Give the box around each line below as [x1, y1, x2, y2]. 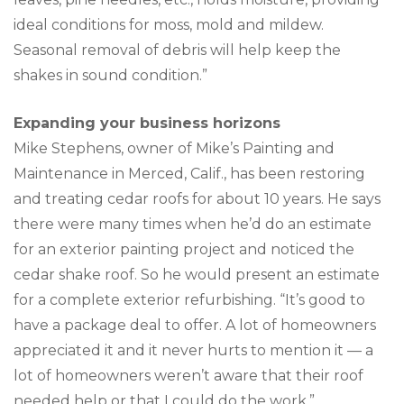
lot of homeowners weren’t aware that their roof [14, 366, 363, 384]
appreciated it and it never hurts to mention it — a [14, 341, 373, 359]
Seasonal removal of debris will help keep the [14, 41, 341, 59]
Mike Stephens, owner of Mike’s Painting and [14, 139, 335, 157]
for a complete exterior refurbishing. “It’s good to [14, 290, 365, 308]
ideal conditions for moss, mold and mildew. [14, 15, 324, 33]
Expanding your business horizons [14, 114, 280, 132]
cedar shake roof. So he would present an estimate [14, 265, 380, 283]
